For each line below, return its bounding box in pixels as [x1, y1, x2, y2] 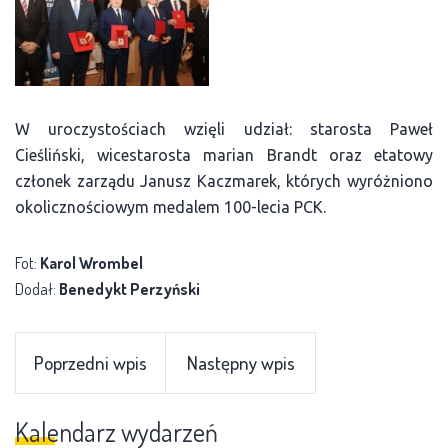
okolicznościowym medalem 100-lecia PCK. [15, 198, 326, 217]
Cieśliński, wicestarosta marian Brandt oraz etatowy [15, 146, 433, 165]
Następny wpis [186, 350, 295, 376]
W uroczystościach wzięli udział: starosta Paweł [15, 120, 433, 139]
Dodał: [15, 279, 59, 300]
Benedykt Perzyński [59, 279, 200, 300]
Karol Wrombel [40, 253, 143, 274]
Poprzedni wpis [34, 350, 147, 376]
